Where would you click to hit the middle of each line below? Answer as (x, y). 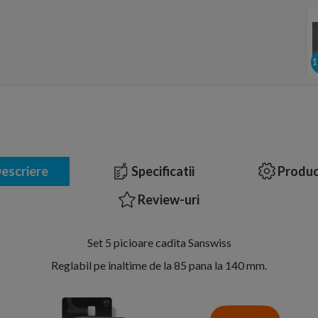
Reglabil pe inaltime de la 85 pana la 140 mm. (159, 265)
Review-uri (168, 199)
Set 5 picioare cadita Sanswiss (159, 242)
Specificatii (162, 171)
